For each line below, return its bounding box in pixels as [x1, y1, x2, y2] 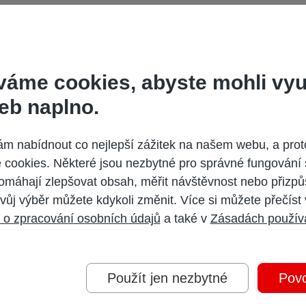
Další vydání [69, 113, 237, 152]
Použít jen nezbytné [107, 270, 227, 286]
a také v [160, 212, 210, 225]
